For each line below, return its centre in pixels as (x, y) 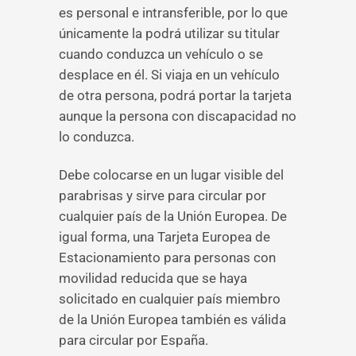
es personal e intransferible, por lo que (173, 13)
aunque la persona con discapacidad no (178, 116)
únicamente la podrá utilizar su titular (169, 33)
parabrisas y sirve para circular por (163, 195)
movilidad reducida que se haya (153, 278)
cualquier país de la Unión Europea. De (173, 216)
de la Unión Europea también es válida (172, 319)
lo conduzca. (97, 137)
